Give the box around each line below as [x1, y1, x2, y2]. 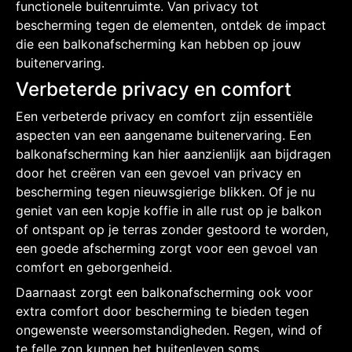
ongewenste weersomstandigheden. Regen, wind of [16, 321, 322, 338]
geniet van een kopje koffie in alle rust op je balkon [16, 202, 321, 218]
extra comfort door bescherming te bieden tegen [16, 302, 309, 319]
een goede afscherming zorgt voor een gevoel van [16, 240, 317, 256]
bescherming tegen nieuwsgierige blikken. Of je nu [16, 183, 315, 200]
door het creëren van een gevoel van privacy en [16, 164, 301, 181]
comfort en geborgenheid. [16, 258, 172, 275]
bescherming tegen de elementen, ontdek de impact [16, 16, 326, 33]
